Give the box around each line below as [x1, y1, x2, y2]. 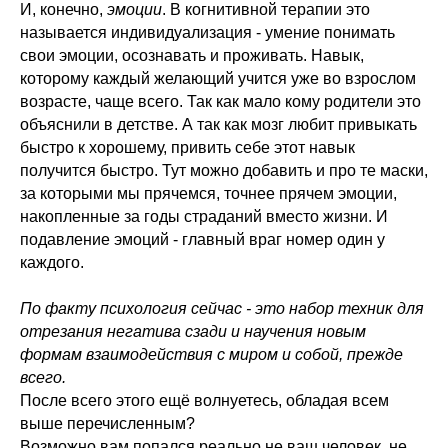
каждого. [20, 254, 84, 272]
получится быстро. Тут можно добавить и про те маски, [20, 162, 428, 180]
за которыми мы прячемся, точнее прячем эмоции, [20, 185, 397, 203]
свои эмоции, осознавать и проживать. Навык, [20, 47, 364, 65]
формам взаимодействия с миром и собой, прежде [20, 346, 403, 364]
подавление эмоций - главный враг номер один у [20, 231, 385, 249]
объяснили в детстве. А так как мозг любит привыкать [20, 116, 417, 134]
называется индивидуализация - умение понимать [20, 24, 395, 42]
